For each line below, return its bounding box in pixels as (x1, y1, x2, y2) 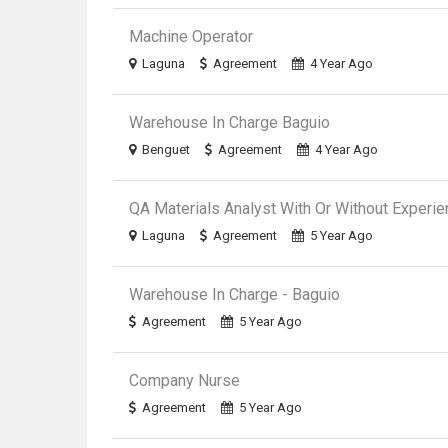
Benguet (142, 142, 191, 157)
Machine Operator (129, 27, 254, 46)
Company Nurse (129, 371, 241, 390)
